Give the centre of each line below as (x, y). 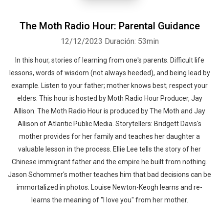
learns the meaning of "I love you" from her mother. (109, 200)
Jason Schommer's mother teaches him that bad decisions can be (109, 175)
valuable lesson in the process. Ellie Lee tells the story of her (109, 149)
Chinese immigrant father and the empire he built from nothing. (109, 162)
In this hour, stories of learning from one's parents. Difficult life (109, 60)
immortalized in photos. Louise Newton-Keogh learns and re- (109, 187)
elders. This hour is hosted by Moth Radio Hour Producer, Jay (109, 98)
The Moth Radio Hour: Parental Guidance (109, 26)
